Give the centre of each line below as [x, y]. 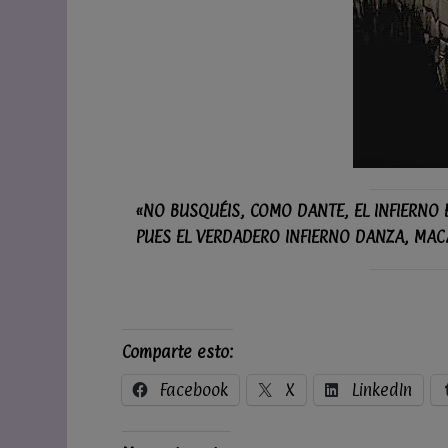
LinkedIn [382, 389]
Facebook [194, 389]
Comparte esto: [177, 351]
